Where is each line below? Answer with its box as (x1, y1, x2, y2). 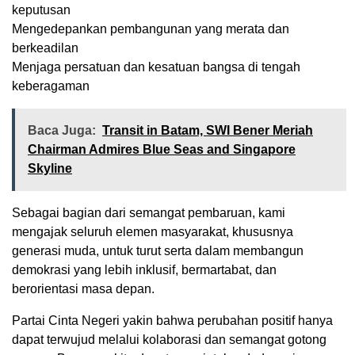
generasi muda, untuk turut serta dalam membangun (12, 244, 303, 258)
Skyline (28, 162, 72, 176)
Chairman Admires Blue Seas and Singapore (28, 143, 296, 157)
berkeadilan (12, 41, 78, 55)
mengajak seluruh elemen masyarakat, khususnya (12, 225, 293, 239)
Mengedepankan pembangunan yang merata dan (12, 22, 289, 36)
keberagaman (12, 79, 90, 94)
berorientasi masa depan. (12, 282, 155, 296)
